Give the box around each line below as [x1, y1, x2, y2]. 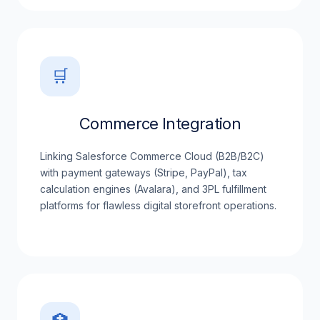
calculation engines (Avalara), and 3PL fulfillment [40, 183, 266, 195]
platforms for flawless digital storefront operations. [40, 199, 276, 211]
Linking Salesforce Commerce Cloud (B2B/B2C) [40, 150, 264, 162]
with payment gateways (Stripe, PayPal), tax [40, 166, 247, 179]
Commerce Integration [79, 114, 241, 133]
